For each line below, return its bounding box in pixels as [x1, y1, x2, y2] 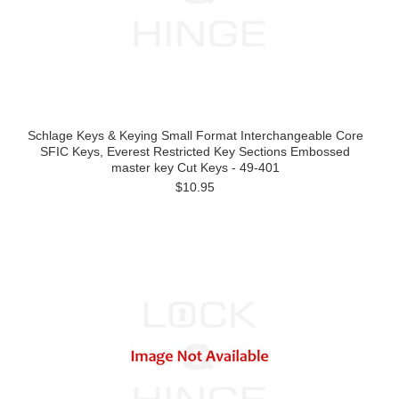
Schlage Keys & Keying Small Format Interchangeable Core [27, 128, 363, 142]
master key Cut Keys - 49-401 [110, 160, 280, 175]
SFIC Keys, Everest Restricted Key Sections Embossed [40, 144, 350, 159]
